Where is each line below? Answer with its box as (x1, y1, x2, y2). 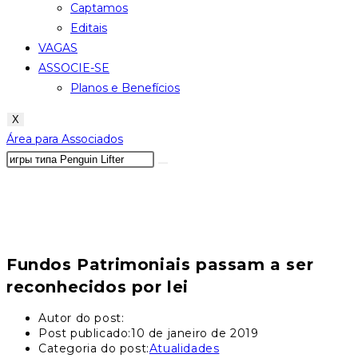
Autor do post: (38, 311, 125, 326)
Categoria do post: (38, 341, 149, 356)
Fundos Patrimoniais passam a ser (6, 254, 314, 274)
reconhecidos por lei (6, 276, 189, 296)
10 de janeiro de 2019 (131, 326, 259, 341)
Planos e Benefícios (70, 81, 180, 95)
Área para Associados (6, 132, 123, 146)
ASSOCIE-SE (38, 61, 109, 75)
